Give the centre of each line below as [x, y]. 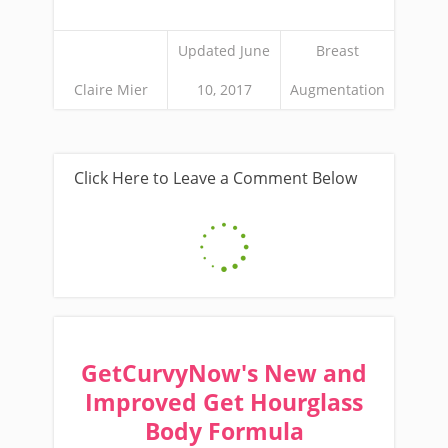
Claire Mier [110, 89]
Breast [337, 50]
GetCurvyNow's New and [224, 373]
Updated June [224, 50]
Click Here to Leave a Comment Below [215, 178]
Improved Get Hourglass [224, 402]
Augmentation [337, 89]
